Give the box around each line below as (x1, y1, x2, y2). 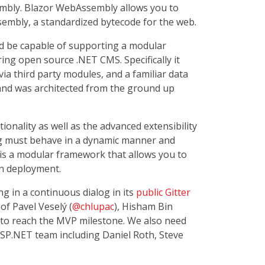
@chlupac (72, 200, 114, 213)
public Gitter (136, 186, 190, 199)
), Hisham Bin (114, 200, 173, 213)
